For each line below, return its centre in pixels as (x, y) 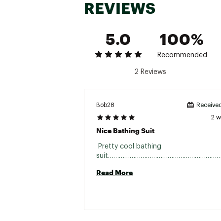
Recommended (182, 55)
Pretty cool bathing (129, 147)
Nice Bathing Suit (125, 130)
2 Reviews (150, 72)
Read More (114, 172)
